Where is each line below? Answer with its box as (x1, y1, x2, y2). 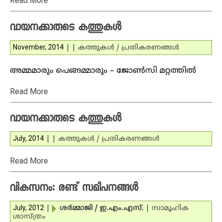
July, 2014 (13, 134, 44, 142)
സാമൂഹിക (152, 204, 189, 213)
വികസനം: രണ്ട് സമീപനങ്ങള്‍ (10, 181, 138, 196)
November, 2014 (13, 43, 64, 51)
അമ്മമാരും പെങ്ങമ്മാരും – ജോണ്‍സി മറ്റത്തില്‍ (10, 66, 196, 76)
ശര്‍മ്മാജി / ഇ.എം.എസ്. (59, 204, 144, 213)
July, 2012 (13, 204, 44, 212)
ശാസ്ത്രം (13, 213, 46, 221)
